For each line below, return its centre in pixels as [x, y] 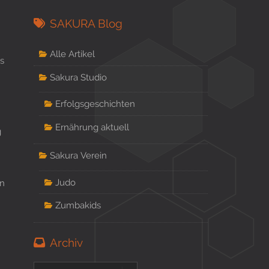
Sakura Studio [78, 77]
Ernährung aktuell [92, 127]
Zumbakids [78, 205]
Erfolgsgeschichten [95, 104]
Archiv [66, 242]
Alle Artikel [72, 53]
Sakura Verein [78, 156]
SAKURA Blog [86, 23]
